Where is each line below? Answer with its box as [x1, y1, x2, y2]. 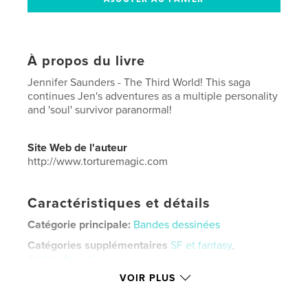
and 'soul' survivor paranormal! [27, 102, 173, 117]
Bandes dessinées [133, 217, 221, 232]
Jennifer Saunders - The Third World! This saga [27, 75, 251, 89]
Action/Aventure [27, 252, 108, 266]
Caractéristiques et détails [27, 195, 211, 212]
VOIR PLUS [119, 272, 175, 284]
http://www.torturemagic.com [27, 154, 168, 168]
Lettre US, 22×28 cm [100, 272, 199, 287]
